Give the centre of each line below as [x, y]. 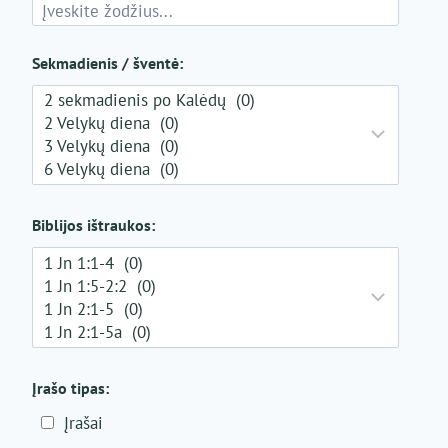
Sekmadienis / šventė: [108, 62]
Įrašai [83, 423]
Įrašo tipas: [71, 388]
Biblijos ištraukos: [94, 225]
